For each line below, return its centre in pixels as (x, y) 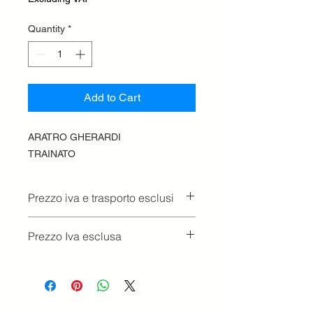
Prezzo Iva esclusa (75, 236)
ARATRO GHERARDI (76, 137)
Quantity (46, 29)
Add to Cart (112, 97)
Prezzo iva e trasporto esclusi (101, 198)
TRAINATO (53, 154)
